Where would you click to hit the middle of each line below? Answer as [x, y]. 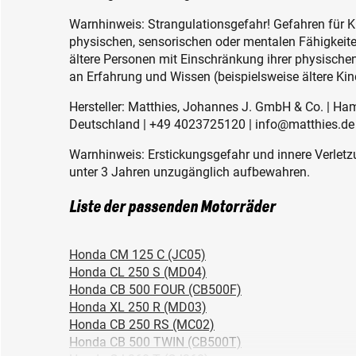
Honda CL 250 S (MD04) [138, 273]
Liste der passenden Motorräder [172, 208]
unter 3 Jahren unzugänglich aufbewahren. [190, 172]
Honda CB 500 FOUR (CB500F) [155, 290]
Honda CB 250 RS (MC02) [142, 325]
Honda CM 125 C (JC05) [137, 255]
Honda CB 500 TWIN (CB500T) [155, 342]
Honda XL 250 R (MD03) [138, 308]
